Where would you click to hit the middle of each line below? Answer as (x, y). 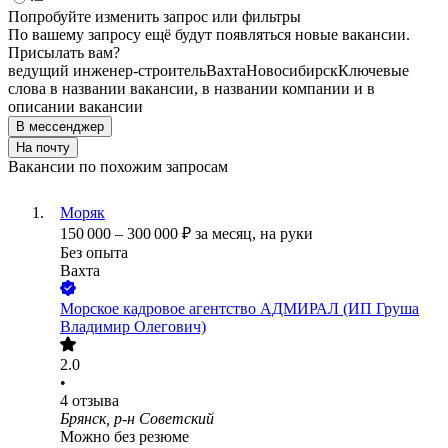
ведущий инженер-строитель (107, 71)
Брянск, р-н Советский (137, 419)
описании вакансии (75, 107)
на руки (286, 234)
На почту (43, 148)
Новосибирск (292, 71)
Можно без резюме (124, 437)
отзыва (95, 401)
